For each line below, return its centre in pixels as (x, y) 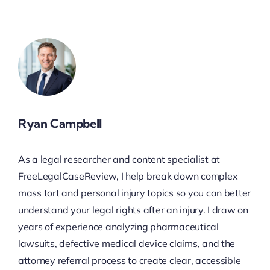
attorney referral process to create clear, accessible (129, 261)
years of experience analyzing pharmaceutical (118, 227)
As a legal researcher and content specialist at (119, 159)
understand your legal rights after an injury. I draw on (133, 210)
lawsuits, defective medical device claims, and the (127, 244)
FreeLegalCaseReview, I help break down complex (128, 176)
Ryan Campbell (60, 123)
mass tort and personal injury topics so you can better (134, 193)
